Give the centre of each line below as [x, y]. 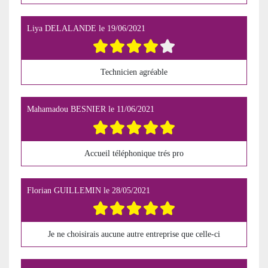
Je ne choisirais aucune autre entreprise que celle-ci [134, 234]
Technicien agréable [134, 72]
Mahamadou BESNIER [66, 109]
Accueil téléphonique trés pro [134, 153]
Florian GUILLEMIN [64, 190]
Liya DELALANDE [62, 29]
